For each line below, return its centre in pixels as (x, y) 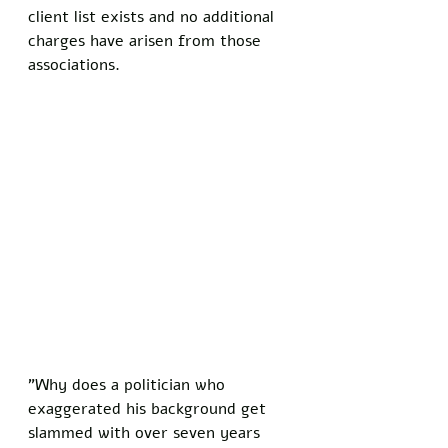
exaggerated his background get (149, 408)
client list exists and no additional (153, 16)
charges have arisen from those (147, 40)
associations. (74, 64)
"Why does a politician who (129, 384)
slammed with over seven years (146, 432)
